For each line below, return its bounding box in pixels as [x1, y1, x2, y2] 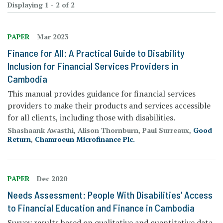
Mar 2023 [37, 31, 69, 41]
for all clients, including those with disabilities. [7, 111, 175, 123]
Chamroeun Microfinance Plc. [35, 134, 135, 144]
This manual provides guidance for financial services [7, 88, 196, 99]
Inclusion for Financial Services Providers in [7, 59, 178, 72]
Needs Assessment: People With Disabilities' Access [7, 188, 213, 201]
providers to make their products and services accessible [7, 100, 211, 111]
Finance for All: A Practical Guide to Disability [7, 46, 185, 59]
